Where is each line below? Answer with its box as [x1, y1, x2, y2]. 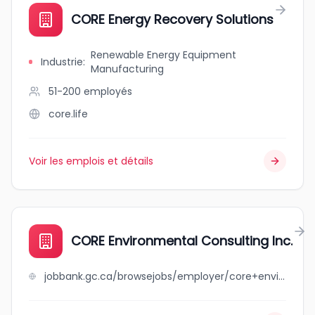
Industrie [41, 55, 84, 69]
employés [84, 84, 132, 98]
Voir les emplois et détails [29, 154, 153, 168]
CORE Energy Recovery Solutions [71, 11, 274, 28]
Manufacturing [91, 62, 165, 76]
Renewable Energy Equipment [91, 48, 237, 62]
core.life [49, 107, 88, 121]
